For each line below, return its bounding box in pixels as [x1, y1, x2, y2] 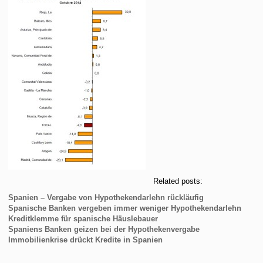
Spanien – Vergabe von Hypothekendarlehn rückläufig [8, 193, 204, 202]
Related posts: [153, 176, 203, 186]
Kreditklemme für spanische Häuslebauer [8, 214, 159, 223]
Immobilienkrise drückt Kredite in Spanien [8, 235, 163, 244]
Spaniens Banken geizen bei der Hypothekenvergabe [8, 224, 200, 234]
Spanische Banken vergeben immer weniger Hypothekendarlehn [8, 203, 242, 213]
